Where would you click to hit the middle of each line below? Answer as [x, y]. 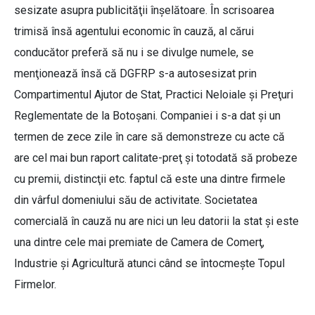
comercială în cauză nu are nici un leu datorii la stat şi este [156, 221]
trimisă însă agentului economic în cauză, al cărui [134, 32]
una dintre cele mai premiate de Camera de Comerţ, [139, 243]
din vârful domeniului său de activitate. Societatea [136, 200]
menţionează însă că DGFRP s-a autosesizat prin [135, 74]
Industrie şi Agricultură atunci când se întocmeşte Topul [149, 264]
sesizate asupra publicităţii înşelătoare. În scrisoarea [144, 11]
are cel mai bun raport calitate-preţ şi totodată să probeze [156, 158]
